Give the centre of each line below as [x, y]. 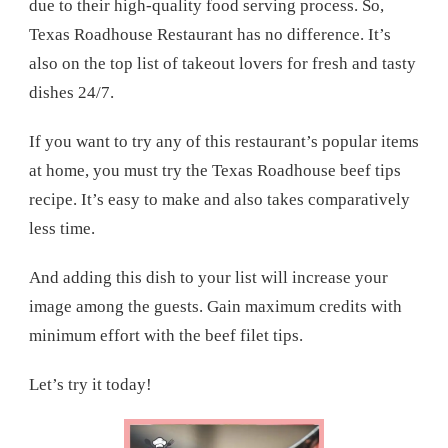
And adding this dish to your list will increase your [208, 277]
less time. [64, 228]
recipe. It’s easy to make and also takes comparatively [219, 199]
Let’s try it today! [90, 384]
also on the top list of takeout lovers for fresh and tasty [222, 63]
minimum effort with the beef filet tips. [166, 335]
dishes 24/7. [73, 92]
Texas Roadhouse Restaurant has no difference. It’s [210, 34]
